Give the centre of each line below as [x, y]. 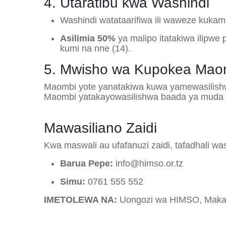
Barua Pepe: [87, 163]
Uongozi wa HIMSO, [162, 200]
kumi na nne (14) [94, 48]
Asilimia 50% [88, 38]
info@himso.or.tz [149, 163]
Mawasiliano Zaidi [100, 128]
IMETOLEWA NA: [80, 200]
